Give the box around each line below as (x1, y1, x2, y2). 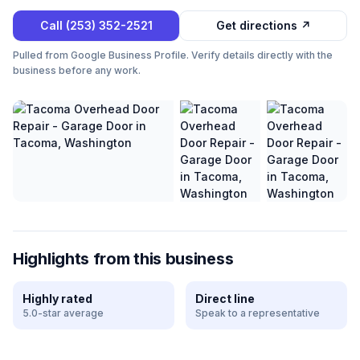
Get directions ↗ (215, 18, 311, 32)
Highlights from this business (13, 249, 234, 268)
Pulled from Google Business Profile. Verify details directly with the (13, 49, 333, 61)
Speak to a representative (195, 307, 320, 319)
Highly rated (22, 292, 92, 305)
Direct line (195, 292, 255, 305)
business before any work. (13, 64, 141, 76)
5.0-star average (22, 307, 104, 319)
